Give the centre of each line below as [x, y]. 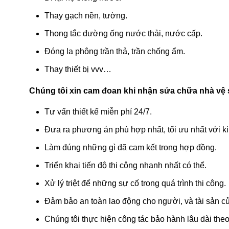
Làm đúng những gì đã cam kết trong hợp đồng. [131, 147]
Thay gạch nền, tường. [86, 15]
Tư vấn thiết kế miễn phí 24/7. [98, 111]
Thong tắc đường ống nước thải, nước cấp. [123, 33]
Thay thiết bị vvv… [78, 69]
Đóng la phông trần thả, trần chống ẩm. [115, 51]
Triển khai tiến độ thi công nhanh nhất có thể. [125, 165]
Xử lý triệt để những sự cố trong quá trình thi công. [135, 183]
